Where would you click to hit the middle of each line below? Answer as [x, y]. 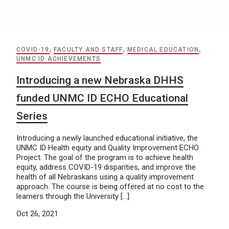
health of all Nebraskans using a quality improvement [105, 177]
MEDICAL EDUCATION [163, 50]
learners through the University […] [73, 196]
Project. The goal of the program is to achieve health [105, 157]
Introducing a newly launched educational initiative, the [107, 138]
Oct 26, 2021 [37, 214]
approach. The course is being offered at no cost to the [110, 187]
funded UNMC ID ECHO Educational [102, 98]
